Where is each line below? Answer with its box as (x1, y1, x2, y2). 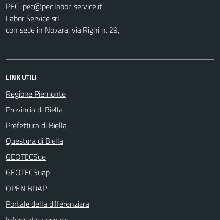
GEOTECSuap (6, 166, 50, 178)
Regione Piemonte (6, 87, 66, 100)
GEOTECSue (6, 150, 46, 163)
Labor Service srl (6, 12, 59, 24)
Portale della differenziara (6, 197, 89, 210)
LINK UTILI (6, 71, 37, 82)
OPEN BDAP (6, 182, 47, 194)
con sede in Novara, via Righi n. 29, (6, 24, 119, 36)
